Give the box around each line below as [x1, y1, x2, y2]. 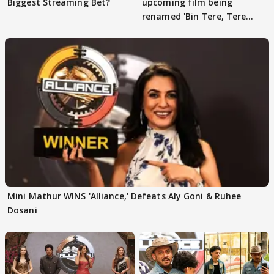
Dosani [7, 204, 37, 216]
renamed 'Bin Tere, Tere [142, 10, 246, 22]
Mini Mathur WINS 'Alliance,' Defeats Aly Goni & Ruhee [7, 190, 242, 202]
